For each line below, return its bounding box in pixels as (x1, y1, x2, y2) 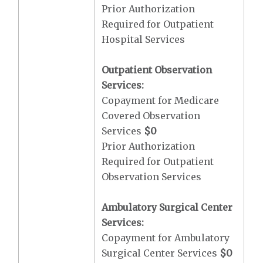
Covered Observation (102, 110, 201, 122)
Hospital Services (102, 33, 186, 45)
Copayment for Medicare (102, 95, 220, 106)
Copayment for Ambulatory (102, 232, 230, 244)
